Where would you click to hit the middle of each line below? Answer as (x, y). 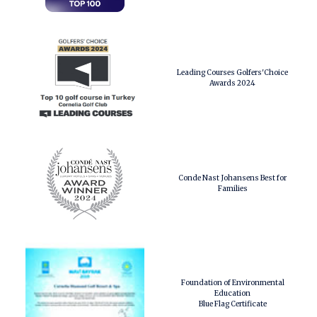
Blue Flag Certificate (232, 304)
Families (232, 189)
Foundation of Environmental (232, 283)
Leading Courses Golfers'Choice (232, 73)
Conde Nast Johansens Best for (232, 178)
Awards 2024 (232, 83)
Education (232, 293)
